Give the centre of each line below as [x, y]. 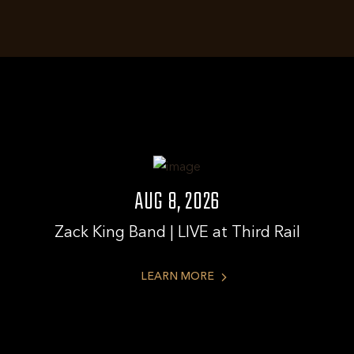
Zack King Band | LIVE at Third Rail [177, 233]
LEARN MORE [177, 277]
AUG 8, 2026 [177, 202]
